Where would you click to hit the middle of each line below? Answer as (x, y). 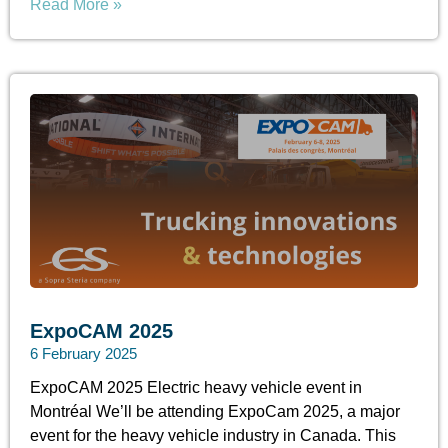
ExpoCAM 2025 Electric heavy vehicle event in (196, 388)
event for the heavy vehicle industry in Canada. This (213, 436)
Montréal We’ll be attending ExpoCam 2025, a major (215, 412)
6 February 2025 (83, 354)
